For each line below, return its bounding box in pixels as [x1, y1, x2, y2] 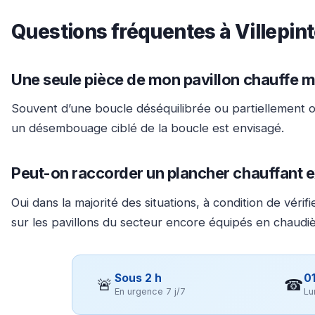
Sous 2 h [115, 271, 162, 285]
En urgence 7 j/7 [115, 285, 186, 297]
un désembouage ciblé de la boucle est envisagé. [11, 121, 284, 136]
